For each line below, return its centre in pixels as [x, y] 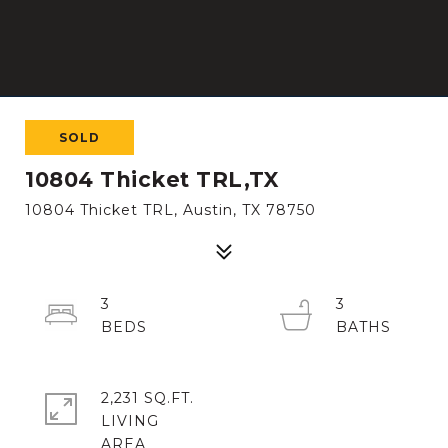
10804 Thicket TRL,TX [151, 179]
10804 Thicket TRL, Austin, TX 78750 [170, 210]
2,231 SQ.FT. [147, 398]
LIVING [130, 421]
